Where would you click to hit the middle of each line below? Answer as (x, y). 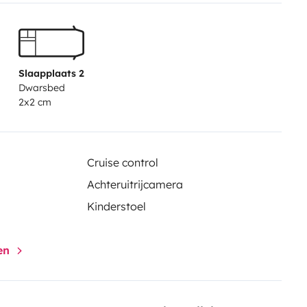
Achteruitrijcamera (135, 184)
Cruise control (122, 162)
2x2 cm (35, 102)
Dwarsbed (41, 87)
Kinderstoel (116, 206)
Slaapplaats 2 (51, 73)
